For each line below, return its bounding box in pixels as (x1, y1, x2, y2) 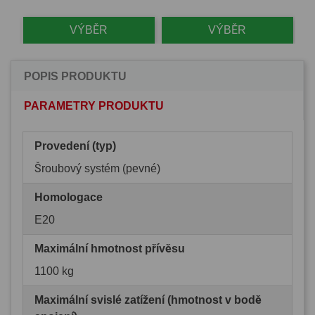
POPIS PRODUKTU (24, 70, 127, 82)
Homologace (34, 191, 103, 203)
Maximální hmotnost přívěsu (34, 242, 185, 255)
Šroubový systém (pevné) (34, 162, 160, 174)
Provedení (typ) (34, 139, 116, 152)
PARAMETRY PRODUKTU (24, 99, 164, 112)
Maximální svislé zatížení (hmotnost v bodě (34, 293, 262, 306)
